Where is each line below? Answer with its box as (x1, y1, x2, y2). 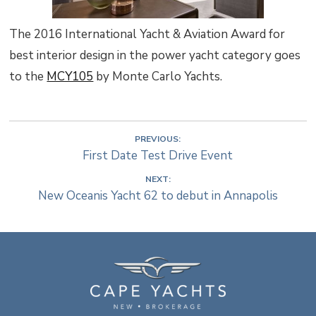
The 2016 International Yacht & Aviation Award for (9, 26, 286, 43)
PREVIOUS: (135, 133, 181, 145)
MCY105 (47, 68, 94, 85)
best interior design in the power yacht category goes (9, 47, 301, 64)
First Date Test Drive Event (83, 147, 233, 164)
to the (9, 68, 47, 85)
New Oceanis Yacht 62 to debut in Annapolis (37, 188, 278, 204)
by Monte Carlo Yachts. (93, 68, 223, 85)
